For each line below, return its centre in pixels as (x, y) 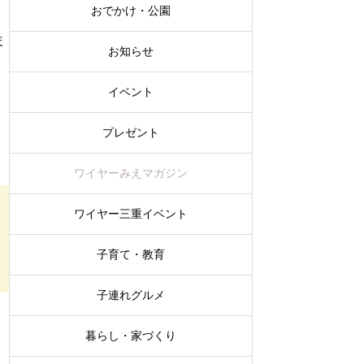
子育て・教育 (131, 254)
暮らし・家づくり (131, 335)
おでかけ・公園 (131, 10)
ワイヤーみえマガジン (131, 173)
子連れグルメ (131, 295)
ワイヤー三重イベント (131, 213)
